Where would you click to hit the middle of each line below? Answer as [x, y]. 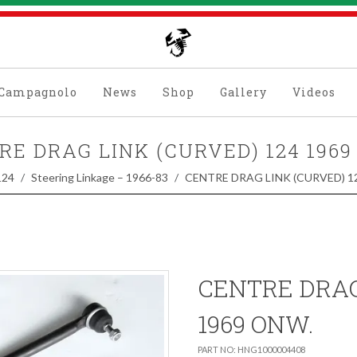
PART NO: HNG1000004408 [251, 349]
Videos [314, 92]
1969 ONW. [255, 324]
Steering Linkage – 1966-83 [99, 177]
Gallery [243, 92]
